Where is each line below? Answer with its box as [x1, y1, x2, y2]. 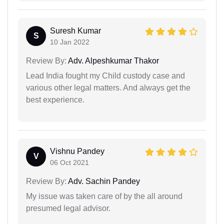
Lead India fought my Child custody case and [26, 71, 185, 80]
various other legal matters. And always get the [26, 83, 190, 92]
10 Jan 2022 [50, 37, 89, 46]
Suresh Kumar [50, 26, 101, 35]
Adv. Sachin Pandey [66, 176, 140, 185]
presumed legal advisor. [26, 203, 110, 212]
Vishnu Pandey [50, 146, 104, 155]
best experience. [26, 95, 84, 104]
